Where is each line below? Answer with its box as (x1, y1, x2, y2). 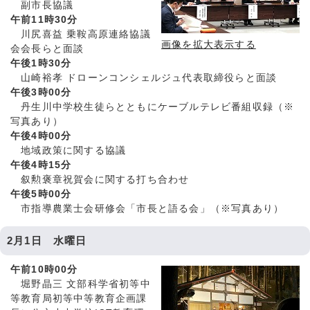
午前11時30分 (10, 15, 78, 26)
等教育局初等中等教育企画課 (10, 293, 147, 304)
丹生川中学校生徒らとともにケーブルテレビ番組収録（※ (10, 102, 295, 113)
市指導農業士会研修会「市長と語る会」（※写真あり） (10, 203, 284, 215)
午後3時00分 (10, 87, 72, 98)
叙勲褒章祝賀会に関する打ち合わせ (10, 174, 190, 185)
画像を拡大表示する (161, 39, 256, 51)
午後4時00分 (10, 131, 72, 142)
